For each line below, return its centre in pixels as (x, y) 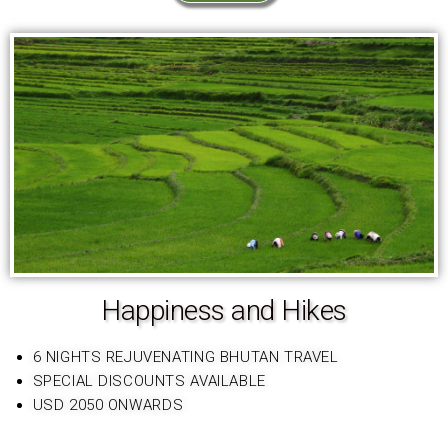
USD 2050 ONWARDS (108, 405)
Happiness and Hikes (224, 311)
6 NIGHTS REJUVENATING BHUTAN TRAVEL (185, 357)
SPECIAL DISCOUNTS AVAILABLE (149, 381)
